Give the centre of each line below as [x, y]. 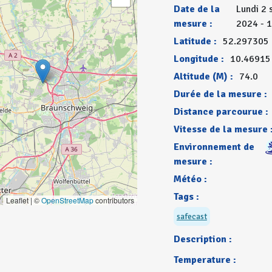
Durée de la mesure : [220, 94]
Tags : [186, 197]
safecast [192, 216]
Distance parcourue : [221, 112]
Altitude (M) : [203, 76]
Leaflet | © [23, 200]
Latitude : [195, 41]
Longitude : [199, 59]
